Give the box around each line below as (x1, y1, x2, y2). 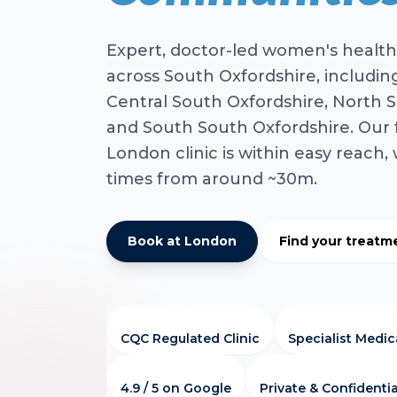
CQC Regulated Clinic (121, 331, 260, 346)
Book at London (128, 233, 237, 249)
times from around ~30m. (106, 169, 317, 189)
